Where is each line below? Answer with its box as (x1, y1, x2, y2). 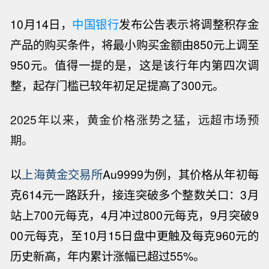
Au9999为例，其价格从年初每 (102, 165, 259, 183)
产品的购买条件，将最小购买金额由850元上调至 (10, 36, 259, 53)
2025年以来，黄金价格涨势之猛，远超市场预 (10, 110, 259, 128)
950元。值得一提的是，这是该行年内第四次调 (10, 56, 259, 74)
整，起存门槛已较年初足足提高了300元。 (10, 77, 225, 94)
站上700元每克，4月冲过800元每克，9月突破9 (10, 206, 259, 223)
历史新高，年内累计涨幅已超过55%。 (10, 247, 205, 264)
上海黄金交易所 (22, 165, 103, 183)
